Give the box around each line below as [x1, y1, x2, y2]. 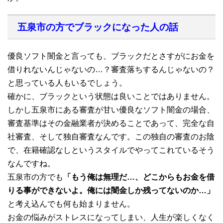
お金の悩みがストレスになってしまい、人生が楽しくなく [7, 213, 215, 222]
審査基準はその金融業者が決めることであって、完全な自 [7, 118, 215, 127]
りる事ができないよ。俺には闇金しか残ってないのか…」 [7, 186, 215, 195]
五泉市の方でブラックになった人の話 [17, 21, 178, 32]
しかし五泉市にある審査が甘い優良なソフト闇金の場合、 [7, 105, 215, 114]
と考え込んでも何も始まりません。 [7, 199, 135, 208]
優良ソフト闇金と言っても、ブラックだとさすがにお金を [7, 51, 215, 60]
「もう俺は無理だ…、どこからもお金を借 [63, 172, 215, 181]
